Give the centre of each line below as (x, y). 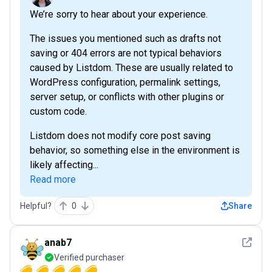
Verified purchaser (89, 258)
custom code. (58, 112)
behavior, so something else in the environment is (135, 151)
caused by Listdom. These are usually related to (131, 68)
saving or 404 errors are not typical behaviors (126, 53)
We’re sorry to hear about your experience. (119, 15)
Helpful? (36, 206)
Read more (53, 180)
